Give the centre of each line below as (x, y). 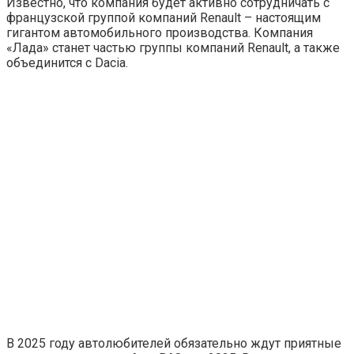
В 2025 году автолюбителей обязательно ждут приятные (174, 343)
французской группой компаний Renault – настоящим (164, 17)
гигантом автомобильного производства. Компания (160, 32)
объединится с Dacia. (67, 62)
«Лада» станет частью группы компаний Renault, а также (173, 47)
